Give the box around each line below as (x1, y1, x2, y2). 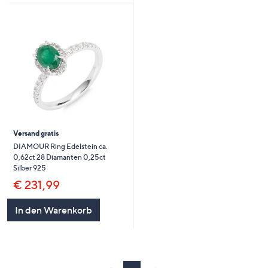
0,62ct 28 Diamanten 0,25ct (13, 153, 106, 162)
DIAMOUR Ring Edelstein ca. (13, 142, 108, 151)
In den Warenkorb (14, 204, 92, 217)
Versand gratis (13, 129, 59, 138)
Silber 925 (13, 163, 46, 173)
